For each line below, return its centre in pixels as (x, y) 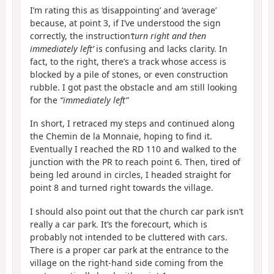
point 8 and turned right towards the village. (122, 188)
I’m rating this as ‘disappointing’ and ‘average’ (123, 10)
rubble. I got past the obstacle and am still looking (134, 87)
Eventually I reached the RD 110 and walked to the (133, 149)
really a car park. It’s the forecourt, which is (119, 224)
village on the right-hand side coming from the (127, 262)
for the (45, 100)
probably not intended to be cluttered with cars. (129, 237)
